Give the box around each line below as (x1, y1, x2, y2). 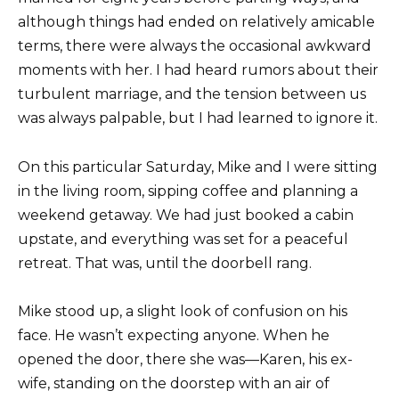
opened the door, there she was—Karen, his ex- (18, 350, 353, 368)
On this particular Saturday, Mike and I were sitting (18, 158, 378, 175)
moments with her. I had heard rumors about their (18, 61, 379, 79)
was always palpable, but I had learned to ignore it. (18, 110, 378, 127)
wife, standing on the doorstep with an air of (18, 374, 330, 392)
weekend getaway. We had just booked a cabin (18, 206, 354, 224)
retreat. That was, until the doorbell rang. (18, 254, 312, 272)
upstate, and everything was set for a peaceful (18, 230, 348, 248)
